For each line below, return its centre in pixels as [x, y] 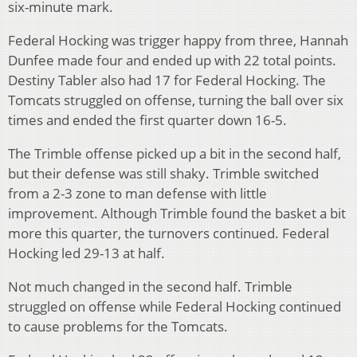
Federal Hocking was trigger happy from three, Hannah [178, 40]
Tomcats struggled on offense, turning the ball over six [176, 100]
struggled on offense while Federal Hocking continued [175, 306]
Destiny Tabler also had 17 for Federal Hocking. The [167, 80]
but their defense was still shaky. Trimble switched [163, 173]
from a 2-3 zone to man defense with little [137, 193]
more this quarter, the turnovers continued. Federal [169, 233]
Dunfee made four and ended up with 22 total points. [172, 60]
